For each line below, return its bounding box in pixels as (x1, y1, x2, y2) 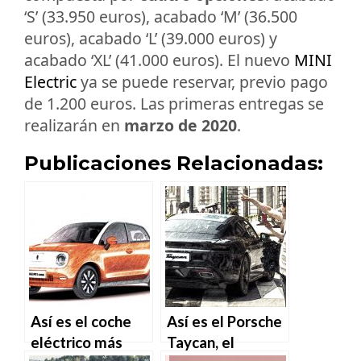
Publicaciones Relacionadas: (24, 150, 323, 175)
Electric (24, 71, 77, 93)
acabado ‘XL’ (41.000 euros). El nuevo (24, 49, 294, 72)
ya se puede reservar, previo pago (77, 71, 328, 93)
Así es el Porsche (167, 312, 282, 330)
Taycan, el (167, 333, 234, 351)
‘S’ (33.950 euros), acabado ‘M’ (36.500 (24, 6, 297, 28)
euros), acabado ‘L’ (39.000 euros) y (24, 27, 277, 50)
